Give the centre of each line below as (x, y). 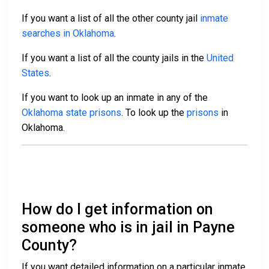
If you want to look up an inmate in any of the (115, 98)
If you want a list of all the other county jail (111, 19)
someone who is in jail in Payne (128, 228)
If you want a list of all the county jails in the (114, 58)
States (35, 73)
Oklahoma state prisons (71, 113)
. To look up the (154, 113)
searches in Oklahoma (68, 34)
